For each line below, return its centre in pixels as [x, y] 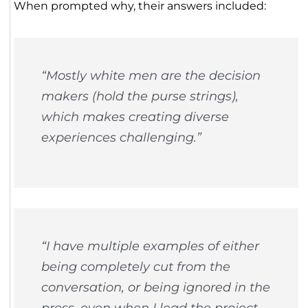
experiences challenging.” [121, 137]
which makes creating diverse [135, 117]
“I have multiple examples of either [150, 246]
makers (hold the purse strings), [140, 96]
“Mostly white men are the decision [151, 76]
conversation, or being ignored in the [155, 287]
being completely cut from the [135, 267]
